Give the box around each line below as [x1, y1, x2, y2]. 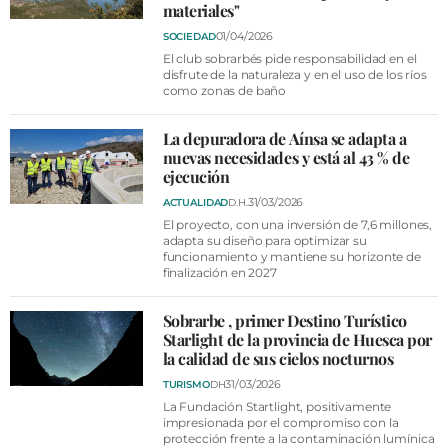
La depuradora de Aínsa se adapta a [162, 128, 407, 149]
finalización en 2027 [162, 265, 277, 280]
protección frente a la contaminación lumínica [162, 431, 435, 446]
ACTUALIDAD [162, 195, 229, 209]
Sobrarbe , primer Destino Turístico [162, 310, 407, 331]
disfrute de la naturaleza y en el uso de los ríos [162, 67, 427, 82]
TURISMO [162, 377, 210, 391]
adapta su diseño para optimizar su [162, 233, 367, 248]
